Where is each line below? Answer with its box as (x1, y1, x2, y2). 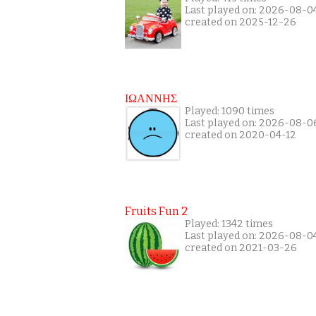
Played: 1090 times (185, 105, 274, 117)
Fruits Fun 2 (125, 205, 188, 218)
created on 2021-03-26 (185, 242, 297, 254)
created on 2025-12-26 (185, 16, 296, 28)
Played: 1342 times (185, 218, 273, 230)
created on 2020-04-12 (185, 129, 296, 141)
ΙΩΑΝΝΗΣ (125, 92, 177, 105)
